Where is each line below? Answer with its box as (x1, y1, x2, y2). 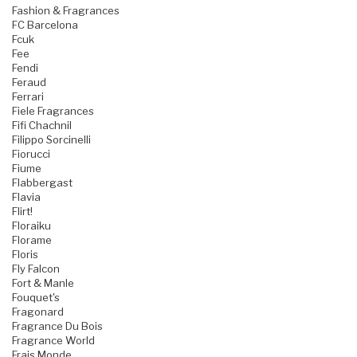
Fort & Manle (12, 277, 74, 290)
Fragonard (12, 305, 64, 319)
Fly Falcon (12, 262, 60, 276)
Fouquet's (12, 291, 60, 304)
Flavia (12, 190, 41, 204)
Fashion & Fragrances (12, 4, 120, 18)
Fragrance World (12, 334, 95, 347)
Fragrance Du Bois (12, 320, 103, 333)
